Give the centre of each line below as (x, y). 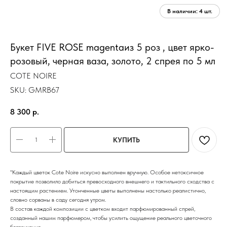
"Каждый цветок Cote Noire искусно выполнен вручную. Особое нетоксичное (107, 172)
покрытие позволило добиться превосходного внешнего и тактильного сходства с (112, 181)
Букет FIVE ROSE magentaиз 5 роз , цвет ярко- (112, 47)
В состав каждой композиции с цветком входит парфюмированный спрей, (103, 209)
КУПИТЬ (126, 140)
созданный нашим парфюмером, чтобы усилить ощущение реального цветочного (111, 218)
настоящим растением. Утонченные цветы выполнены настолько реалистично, (108, 190)
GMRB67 (44, 90)
